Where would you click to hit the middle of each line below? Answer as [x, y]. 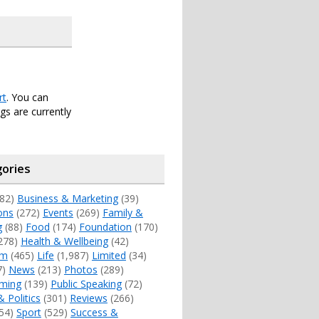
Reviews [88, 298]
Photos [80, 270]
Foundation [105, 227]
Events [58, 213]
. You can [27, 97]
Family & [122, 213]
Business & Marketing [67, 198]
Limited [109, 255]
